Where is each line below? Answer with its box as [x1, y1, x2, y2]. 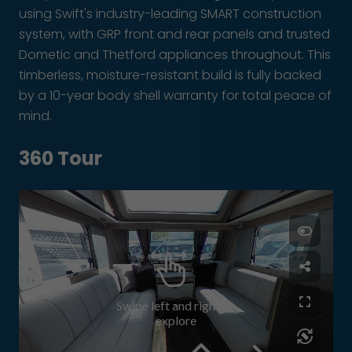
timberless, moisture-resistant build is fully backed [19, 65, 321, 84]
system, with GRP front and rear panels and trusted [19, 24, 330, 43]
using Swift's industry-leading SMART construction [19, 4, 321, 23]
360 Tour [19, 145, 102, 171]
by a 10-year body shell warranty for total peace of [19, 86, 332, 104]
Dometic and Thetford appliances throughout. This [19, 45, 331, 64]
